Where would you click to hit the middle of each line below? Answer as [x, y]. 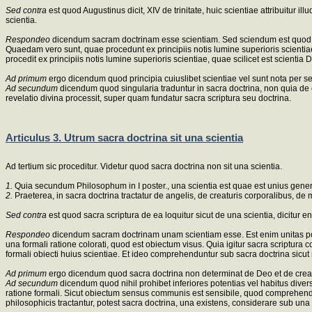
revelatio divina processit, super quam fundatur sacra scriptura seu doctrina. [148, 99]
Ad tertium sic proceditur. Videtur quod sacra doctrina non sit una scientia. [144, 166]
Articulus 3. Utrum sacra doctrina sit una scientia [124, 137]
